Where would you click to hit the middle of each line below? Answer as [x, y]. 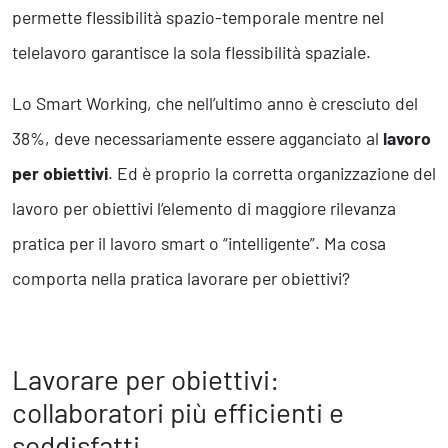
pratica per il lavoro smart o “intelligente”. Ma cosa [199, 243]
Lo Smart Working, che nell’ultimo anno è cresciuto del [215, 103]
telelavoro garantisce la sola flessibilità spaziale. [191, 52]
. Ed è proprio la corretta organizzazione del [272, 173]
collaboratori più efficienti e [178, 412]
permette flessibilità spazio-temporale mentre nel [198, 17]
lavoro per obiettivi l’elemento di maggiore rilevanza [204, 208]
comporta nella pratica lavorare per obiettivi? [181, 278]
